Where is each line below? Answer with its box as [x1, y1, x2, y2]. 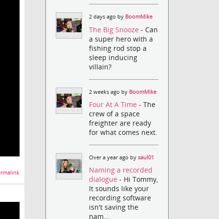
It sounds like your [89, 184, 150, 194]
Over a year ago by [89, 153, 138, 161]
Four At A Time [89, 99, 139, 109]
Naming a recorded [89, 165, 153, 175]
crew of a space [89, 109, 140, 118]
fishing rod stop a [89, 43, 147, 53]
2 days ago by [89, 13, 126, 21]
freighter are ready [89, 118, 152, 128]
